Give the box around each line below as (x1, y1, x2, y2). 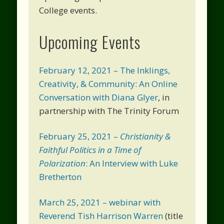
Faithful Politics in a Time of (39, 143, 141, 155)
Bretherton (39, 170, 82, 182)
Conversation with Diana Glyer (39, 91, 158, 103)
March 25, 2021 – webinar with (39, 196, 161, 208)
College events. (39, 4, 97, 16)
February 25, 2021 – (39, 130, 120, 142)
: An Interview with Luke (85, 157, 178, 169)
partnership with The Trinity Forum (39, 104, 179, 116)
